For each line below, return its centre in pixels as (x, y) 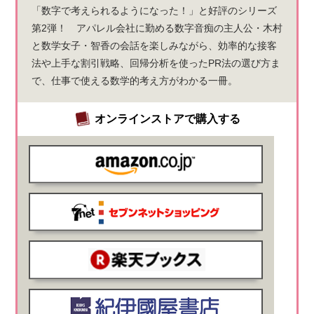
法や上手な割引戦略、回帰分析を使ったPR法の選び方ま (156, 63)
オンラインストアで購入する (167, 118)
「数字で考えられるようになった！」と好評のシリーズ (154, 10)
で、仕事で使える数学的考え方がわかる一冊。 (134, 80)
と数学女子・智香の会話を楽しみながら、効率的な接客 (154, 45)
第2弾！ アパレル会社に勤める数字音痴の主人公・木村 (157, 28)
